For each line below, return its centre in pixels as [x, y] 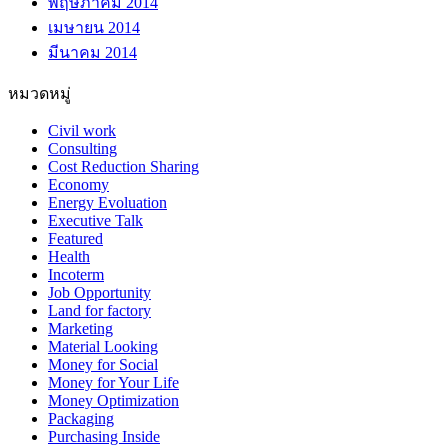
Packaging [81, 418]
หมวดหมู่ [39, 93]
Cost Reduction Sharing [123, 166]
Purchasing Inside [104, 436]
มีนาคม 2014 [92, 52]
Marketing [80, 328]
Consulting [82, 148]
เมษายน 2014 [94, 27]
